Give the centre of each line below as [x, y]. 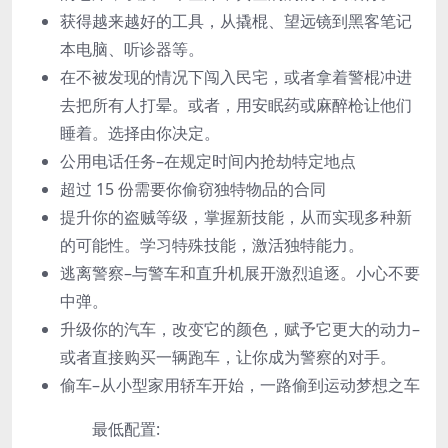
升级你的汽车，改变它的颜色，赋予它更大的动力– [240, 328]
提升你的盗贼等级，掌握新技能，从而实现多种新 [236, 216]
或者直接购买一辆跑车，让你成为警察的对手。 [228, 356]
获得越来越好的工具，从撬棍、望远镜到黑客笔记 [236, 20]
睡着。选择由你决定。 [140, 132]
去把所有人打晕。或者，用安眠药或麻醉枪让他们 [236, 104]
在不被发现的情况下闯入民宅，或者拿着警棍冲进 [236, 76]
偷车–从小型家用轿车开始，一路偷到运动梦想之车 [240, 384]
